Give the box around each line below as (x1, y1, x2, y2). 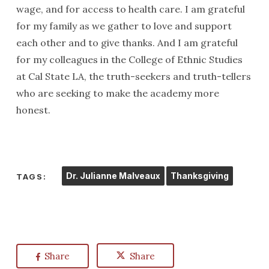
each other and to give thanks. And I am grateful (16, 37, 238, 49)
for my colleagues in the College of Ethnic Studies (16, 53, 243, 65)
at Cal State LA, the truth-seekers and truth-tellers (16, 70, 251, 82)
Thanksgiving (170, 171, 229, 181)
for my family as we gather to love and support (16, 20, 232, 32)
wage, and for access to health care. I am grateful (16, 3, 245, 15)
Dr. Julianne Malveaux (65, 171, 160, 181)
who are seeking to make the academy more (16, 87, 219, 99)
